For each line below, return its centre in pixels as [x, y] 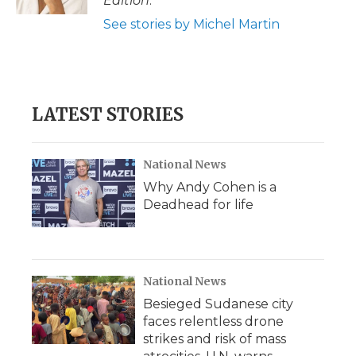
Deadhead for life [198, 205]
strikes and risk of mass [215, 339]
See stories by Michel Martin [192, 24]
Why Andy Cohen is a [210, 187]
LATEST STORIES [108, 114]
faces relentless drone [213, 321]
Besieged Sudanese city [218, 304]
